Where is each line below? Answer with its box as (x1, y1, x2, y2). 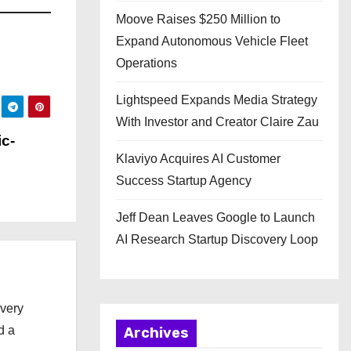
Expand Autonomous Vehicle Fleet (116, 34, 308, 48)
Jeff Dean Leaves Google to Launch (116, 211, 315, 224)
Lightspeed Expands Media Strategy (116, 93, 317, 107)
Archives (124, 324, 189, 342)
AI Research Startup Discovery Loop (116, 233, 318, 246)
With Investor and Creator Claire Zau (116, 115, 319, 128)
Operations (116, 56, 177, 70)
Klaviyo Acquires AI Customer (116, 152, 280, 165)
